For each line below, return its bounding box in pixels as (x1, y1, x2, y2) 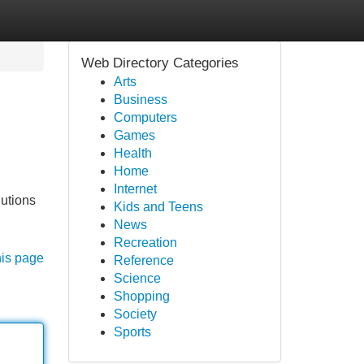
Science (113, 271, 161, 285)
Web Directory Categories (80, 55, 239, 71)
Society (113, 307, 157, 321)
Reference (113, 253, 174, 267)
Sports (113, 325, 151, 339)
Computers (113, 110, 177, 124)
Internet (113, 182, 157, 196)
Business (113, 93, 167, 106)
